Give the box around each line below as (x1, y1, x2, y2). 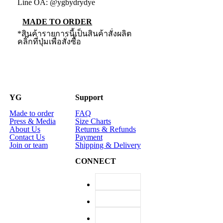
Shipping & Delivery (75, 140, 141, 149)
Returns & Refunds (75, 124, 136, 133)
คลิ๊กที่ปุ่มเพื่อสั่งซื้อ (17, 37, 81, 46)
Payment (75, 132, 103, 141)
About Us (9, 124, 40, 133)
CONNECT (75, 156, 116, 165)
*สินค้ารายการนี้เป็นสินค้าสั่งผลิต (17, 29, 131, 38)
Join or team (9, 140, 48, 149)
